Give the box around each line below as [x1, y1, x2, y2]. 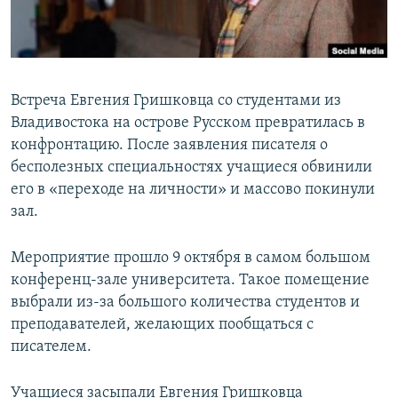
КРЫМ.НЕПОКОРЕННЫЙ [32, 42, 156, 55]
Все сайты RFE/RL [30, 127, 152, 145]
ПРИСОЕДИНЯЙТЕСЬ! [16, 8, 128, 21]
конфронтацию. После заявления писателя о [11, 137, 328, 155]
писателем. [11, 338, 92, 356]
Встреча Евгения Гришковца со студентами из [11, 92, 341, 110]
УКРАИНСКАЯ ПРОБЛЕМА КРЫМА [32, 106, 200, 119]
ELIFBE [32, 74, 66, 87]
